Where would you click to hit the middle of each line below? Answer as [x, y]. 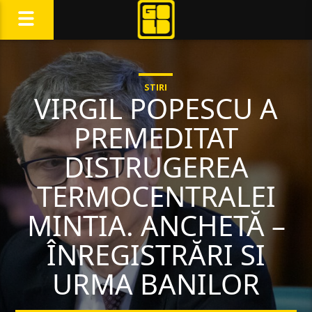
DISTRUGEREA [156, 167]
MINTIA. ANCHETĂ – [156, 225]
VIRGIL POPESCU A [156, 108]
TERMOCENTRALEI [156, 196]
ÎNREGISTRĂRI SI [156, 255]
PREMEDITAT [156, 138]
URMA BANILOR [156, 284]
